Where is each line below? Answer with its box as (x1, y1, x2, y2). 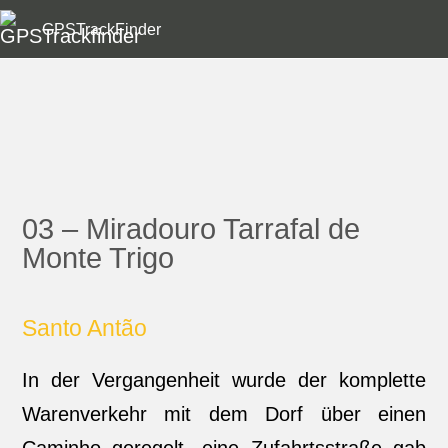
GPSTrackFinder (42, 21, 162, 38)
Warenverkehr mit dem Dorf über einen (21, 403, 427, 425)
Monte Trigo (21, 242, 174, 274)
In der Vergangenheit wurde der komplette (21, 369, 427, 391)
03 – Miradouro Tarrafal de (21, 213, 360, 245)
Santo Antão (21, 315, 147, 341)
